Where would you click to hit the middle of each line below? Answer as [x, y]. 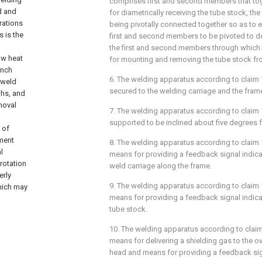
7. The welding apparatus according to [175, 111]
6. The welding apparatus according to [175, 79]
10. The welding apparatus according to [177, 229]
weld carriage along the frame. [161, 166]
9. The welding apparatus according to [175, 186]
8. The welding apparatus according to [175, 142]
